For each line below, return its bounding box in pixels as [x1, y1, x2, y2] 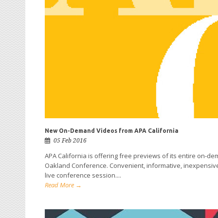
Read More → [45, 181, 82, 189]
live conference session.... [45, 171, 121, 180]
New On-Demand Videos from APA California [45, 127, 179, 134]
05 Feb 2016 [54, 137, 87, 144]
